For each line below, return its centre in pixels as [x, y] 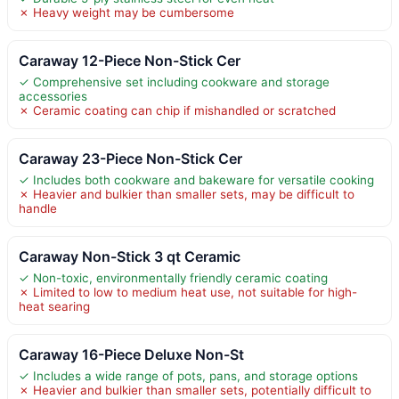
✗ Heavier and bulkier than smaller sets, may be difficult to [187, 194]
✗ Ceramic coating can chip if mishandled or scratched [177, 110]
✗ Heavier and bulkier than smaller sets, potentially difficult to [195, 390]
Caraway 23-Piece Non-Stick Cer [130, 158]
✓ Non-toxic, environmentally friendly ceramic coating [173, 277]
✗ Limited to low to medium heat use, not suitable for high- [188, 292]
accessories [53, 96]
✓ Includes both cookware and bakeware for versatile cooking [196, 179]
